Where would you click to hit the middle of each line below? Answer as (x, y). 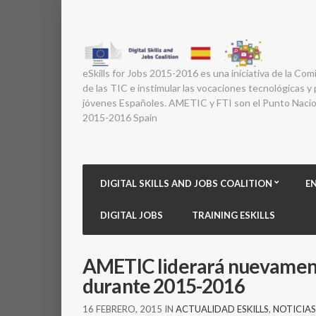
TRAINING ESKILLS (233, 215)
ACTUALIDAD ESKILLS (222, 309)
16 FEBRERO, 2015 (122, 309)
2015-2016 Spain (120, 118)
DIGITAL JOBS (132, 215)
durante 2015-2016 (164, 286)
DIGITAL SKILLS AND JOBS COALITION (186, 183)
